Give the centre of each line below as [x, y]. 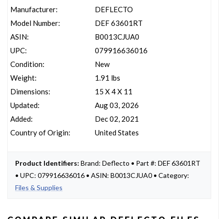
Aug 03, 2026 [117, 105]
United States [117, 132]
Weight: [23, 78]
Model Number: [35, 23]
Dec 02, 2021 [117, 119]
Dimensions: [30, 91]
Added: [22, 119]
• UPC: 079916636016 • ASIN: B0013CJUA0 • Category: [102, 175]
